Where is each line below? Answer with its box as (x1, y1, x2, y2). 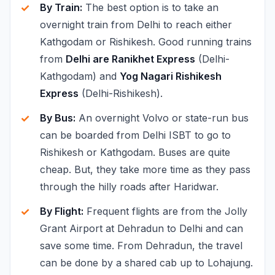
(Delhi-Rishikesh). (79, 87, 163, 99)
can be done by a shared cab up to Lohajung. (40, 256, 253, 269)
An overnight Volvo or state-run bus (76, 111, 249, 124)
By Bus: (40, 111, 76, 124)
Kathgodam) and (40, 69, 120, 82)
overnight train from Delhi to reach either (40, 18, 232, 31)
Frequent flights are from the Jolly (83, 204, 247, 217)
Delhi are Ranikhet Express (66, 52, 195, 65)
